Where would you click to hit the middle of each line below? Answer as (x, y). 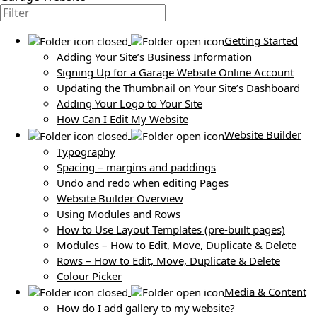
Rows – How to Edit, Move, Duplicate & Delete (168, 260)
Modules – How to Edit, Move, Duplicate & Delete (177, 244)
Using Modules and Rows (119, 213)
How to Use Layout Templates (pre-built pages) (171, 229)
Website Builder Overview (120, 198)
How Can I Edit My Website (122, 119)
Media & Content (265, 291)
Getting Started (261, 40)
